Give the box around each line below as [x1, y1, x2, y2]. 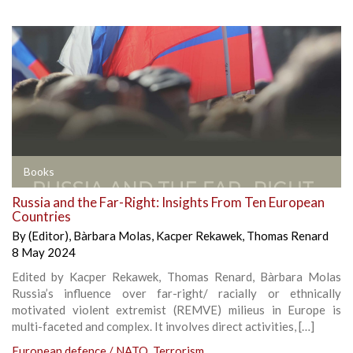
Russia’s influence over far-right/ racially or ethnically [12, 286, 341, 301]
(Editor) [28, 229, 69, 243]
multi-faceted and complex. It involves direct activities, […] [12, 319, 314, 334]
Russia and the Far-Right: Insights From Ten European [12, 194, 325, 211]
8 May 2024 [12, 245, 76, 260]
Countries [12, 208, 71, 225]
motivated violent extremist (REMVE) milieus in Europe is [12, 303, 341, 318]
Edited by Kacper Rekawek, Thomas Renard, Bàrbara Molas [12, 269, 341, 284]
